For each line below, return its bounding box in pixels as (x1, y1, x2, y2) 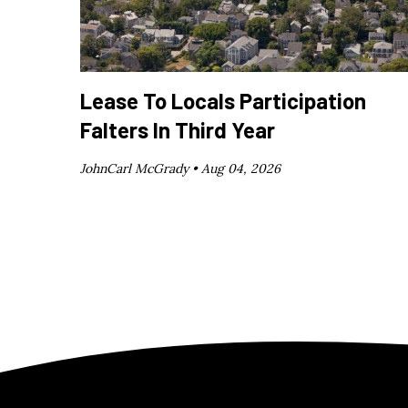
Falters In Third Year (80, 117, 275, 144)
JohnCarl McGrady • (80, 160, 201, 178)
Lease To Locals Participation (80, 87, 366, 115)
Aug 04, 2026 (201, 160, 280, 178)
